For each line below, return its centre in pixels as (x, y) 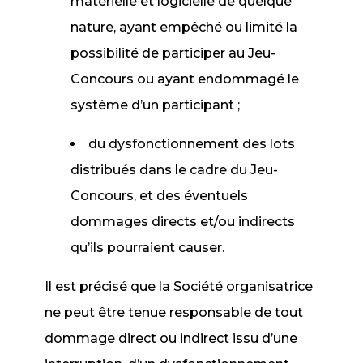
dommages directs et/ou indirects (183, 222)
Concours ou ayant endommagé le (185, 79)
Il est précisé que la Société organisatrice (179, 286)
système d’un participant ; (156, 105)
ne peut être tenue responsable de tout (174, 312)
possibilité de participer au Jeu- (173, 53)
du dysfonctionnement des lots (192, 144)
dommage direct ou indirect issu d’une (171, 338)
